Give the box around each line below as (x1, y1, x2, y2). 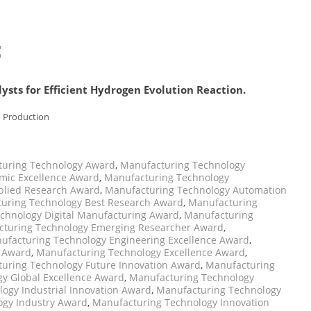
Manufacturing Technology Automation (105, 183, 287, 196)
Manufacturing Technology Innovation (92, 296, 269, 309)
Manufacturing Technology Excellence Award (36, 246, 245, 259)
